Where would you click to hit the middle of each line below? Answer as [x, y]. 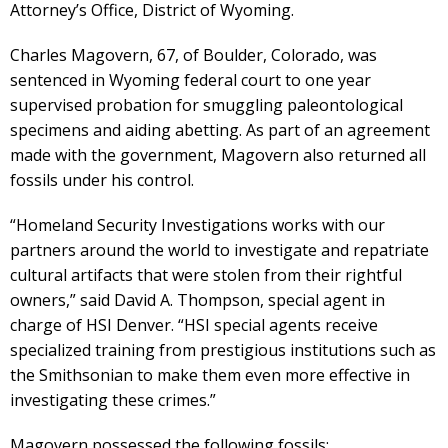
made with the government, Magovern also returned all [218, 155]
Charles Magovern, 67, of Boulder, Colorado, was [193, 55]
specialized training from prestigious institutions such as [223, 350]
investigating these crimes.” [113, 400]
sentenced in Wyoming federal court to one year [190, 80]
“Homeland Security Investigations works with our [197, 225]
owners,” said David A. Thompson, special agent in [197, 300]
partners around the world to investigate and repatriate [219, 250]
